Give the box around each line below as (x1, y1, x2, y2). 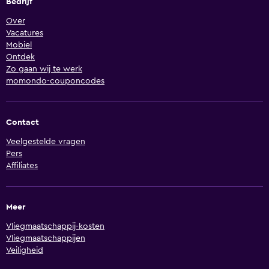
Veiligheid (6, 246, 43, 255)
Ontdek (6, 53, 35, 62)
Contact (6, 118, 39, 127)
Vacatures (6, 29, 43, 38)
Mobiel (6, 41, 32, 50)
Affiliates (6, 162, 38, 171)
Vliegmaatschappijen (6, 234, 85, 243)
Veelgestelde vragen (6, 138, 85, 147)
